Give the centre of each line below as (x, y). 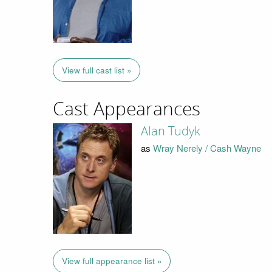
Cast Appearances (127, 110)
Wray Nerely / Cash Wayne (207, 148)
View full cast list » (97, 70)
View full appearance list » (112, 261)
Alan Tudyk (170, 131)
